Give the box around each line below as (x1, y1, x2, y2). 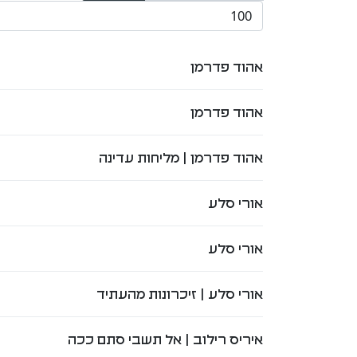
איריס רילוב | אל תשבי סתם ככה (67, 331, 263, 347)
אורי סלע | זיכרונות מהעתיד (96, 285, 263, 302)
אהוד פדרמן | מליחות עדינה (98, 149, 263, 166)
